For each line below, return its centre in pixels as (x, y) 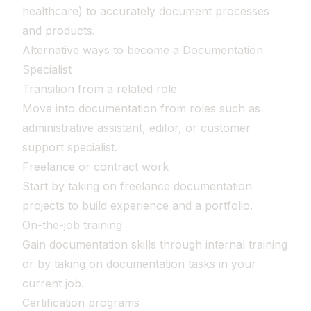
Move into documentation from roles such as (141, 108)
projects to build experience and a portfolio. (137, 205)
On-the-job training (72, 225)
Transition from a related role (100, 89)
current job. (53, 283)
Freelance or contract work (95, 167)
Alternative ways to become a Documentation (143, 50)
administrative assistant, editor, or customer (136, 128)
